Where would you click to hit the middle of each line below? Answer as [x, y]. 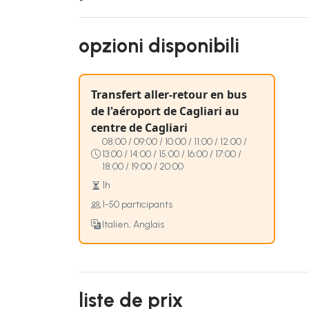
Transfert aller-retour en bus [169, 94]
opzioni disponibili [159, 45]
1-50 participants [137, 205]
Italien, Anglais [133, 224]
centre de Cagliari [139, 127]
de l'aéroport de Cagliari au [165, 111]
